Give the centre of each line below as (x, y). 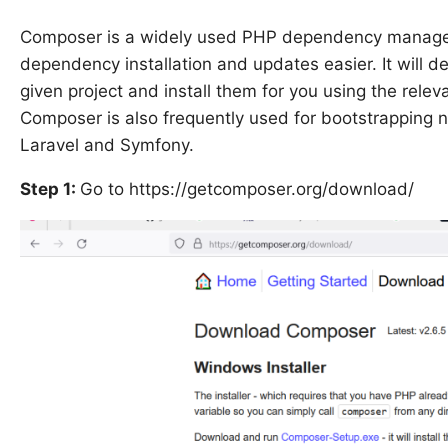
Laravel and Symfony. (107, 145)
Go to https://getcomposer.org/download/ (247, 189)
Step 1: (50, 189)
